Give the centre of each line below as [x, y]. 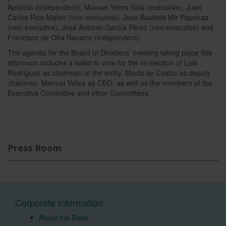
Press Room [35, 148]
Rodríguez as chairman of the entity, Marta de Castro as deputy [109, 73]
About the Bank [63, 217]
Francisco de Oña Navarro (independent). [74, 37]
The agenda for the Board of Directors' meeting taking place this [110, 52]
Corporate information [59, 202]
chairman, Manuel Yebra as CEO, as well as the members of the [110, 83]
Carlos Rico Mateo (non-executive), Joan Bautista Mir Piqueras [108, 17]
